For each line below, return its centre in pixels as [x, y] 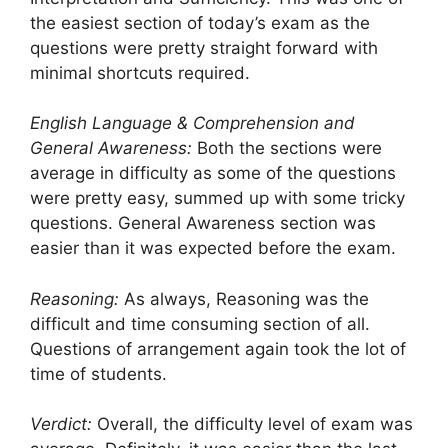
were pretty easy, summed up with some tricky [217, 198]
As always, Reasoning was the [244, 298]
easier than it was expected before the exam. [213, 248]
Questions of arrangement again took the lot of [218, 348]
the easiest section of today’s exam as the [200, 22]
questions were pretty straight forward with [204, 47]
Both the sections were [287, 148]
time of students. [98, 373]
